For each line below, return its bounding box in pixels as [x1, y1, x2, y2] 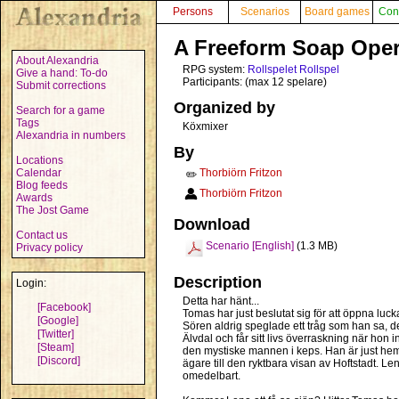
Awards [16, 191, 53, 204]
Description [174, 273, 262, 291]
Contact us [16, 229, 68, 241]
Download [174, 216, 250, 233]
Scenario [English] [206, 240, 294, 252]
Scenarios [240, 5, 289, 18]
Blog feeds [16, 179, 68, 191]
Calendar [16, 167, 61, 179]
